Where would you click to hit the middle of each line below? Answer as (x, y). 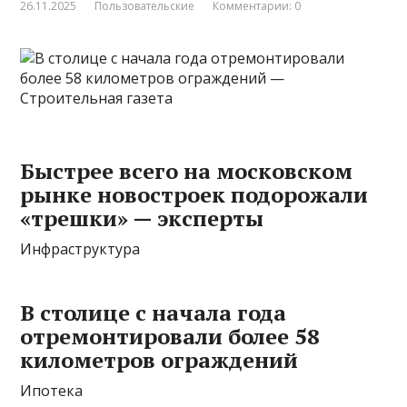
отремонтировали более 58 (170, 336)
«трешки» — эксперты (142, 218)
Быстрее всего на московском (187, 171)
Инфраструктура (80, 249)
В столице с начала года (154, 313)
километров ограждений (159, 360)
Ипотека (52, 391)
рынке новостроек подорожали (194, 194)
